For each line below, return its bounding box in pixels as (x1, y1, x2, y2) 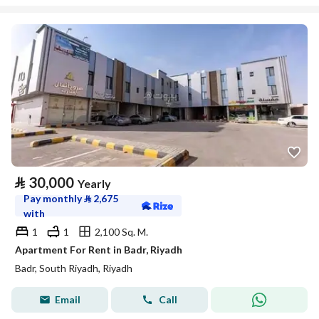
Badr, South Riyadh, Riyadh (15, 262, 132, 274)
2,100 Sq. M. (95, 225, 148, 238)
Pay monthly (23, 192, 84, 204)
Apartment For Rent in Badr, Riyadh (15, 244, 182, 256)
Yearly (78, 177, 111, 190)
